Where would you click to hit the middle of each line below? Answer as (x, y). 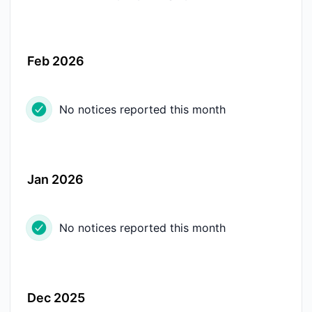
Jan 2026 (55, 179)
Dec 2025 (56, 298)
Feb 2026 (56, 61)
